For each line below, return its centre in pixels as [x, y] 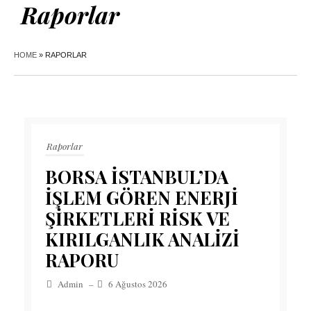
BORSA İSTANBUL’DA [137, 177]
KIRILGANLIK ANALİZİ [142, 239]
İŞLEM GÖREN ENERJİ [142, 198]
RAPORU [82, 260]
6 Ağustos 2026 [138, 284]
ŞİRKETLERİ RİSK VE [137, 219]
